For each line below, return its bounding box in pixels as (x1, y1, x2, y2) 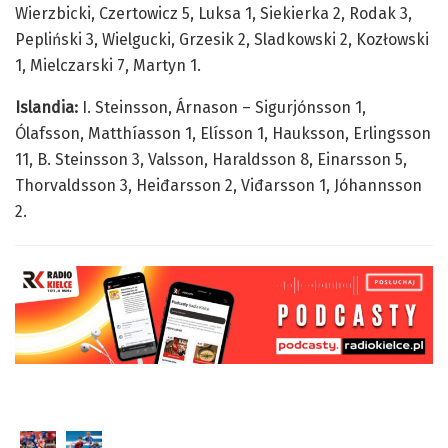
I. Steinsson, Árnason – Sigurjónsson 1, (78, 98, 366, 118)
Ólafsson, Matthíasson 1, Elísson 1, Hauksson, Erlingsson (15, 124, 431, 144)
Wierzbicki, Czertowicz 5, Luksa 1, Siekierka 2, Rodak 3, (15, 4, 412, 24)
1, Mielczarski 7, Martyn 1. (15, 56, 201, 76)
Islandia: (15, 98, 78, 118)
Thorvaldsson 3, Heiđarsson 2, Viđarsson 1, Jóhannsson (15, 176, 422, 196)
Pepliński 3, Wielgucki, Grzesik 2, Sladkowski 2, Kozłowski (15, 30, 429, 50)
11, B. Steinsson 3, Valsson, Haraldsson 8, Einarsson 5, (15, 150, 407, 170)
